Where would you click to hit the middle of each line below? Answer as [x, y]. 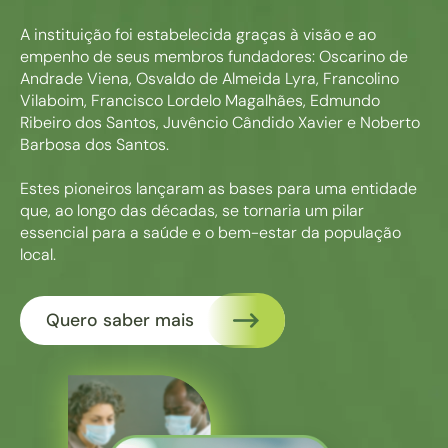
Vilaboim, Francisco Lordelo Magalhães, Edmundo [200, 100]
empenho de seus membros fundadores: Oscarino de [214, 56]
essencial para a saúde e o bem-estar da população [210, 232]
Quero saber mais [120, 319]
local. [38, 254]
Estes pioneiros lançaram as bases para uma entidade [218, 188]
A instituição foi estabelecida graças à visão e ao [198, 34]
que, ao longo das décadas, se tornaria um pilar [192, 210]
